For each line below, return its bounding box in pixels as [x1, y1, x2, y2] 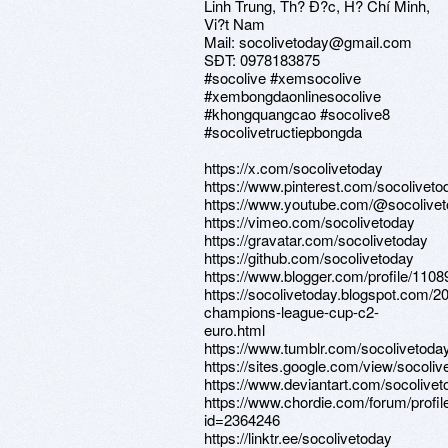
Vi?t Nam [204, 13, 265, 34]
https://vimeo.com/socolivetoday [204, 211, 415, 232]
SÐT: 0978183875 [204, 49, 320, 70]
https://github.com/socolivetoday [204, 247, 414, 268]
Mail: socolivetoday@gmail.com [204, 31, 412, 52]
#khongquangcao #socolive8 [204, 103, 390, 124]
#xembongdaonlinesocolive [204, 85, 381, 106]
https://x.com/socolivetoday [204, 157, 383, 178]
